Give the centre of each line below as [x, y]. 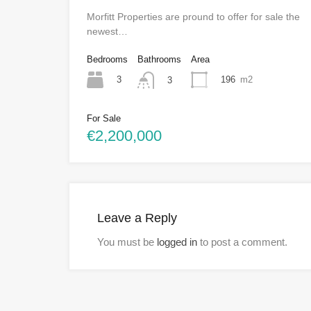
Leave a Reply [137, 218]
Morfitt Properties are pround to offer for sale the [193, 17]
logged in [177, 242]
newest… [107, 32]
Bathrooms [159, 60]
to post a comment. [242, 242]
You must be [127, 242]
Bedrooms [107, 60]
